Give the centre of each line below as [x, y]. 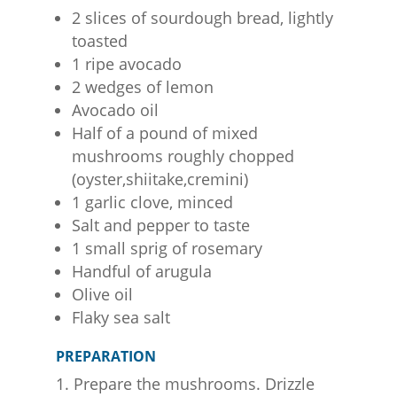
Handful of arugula [141, 271]
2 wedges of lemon [142, 86]
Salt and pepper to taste [160, 225]
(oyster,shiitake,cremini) [160, 179]
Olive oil [102, 294]
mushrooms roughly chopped [183, 156]
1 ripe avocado [126, 63]
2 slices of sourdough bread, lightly [202, 17]
